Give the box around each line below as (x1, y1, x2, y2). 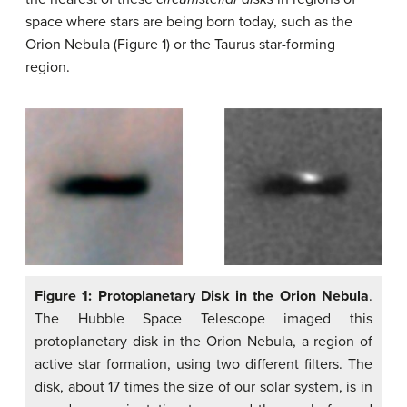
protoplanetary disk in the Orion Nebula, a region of (35, 332, 372, 351)
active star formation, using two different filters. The (35, 354, 372, 373)
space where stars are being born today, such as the (25, 12, 352, 31)
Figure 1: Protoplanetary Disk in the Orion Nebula (35, 286, 369, 305)
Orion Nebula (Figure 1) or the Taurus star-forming (25, 35, 335, 54)
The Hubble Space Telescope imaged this (35, 309, 372, 328)
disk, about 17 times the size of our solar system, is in (35, 377, 372, 396)
